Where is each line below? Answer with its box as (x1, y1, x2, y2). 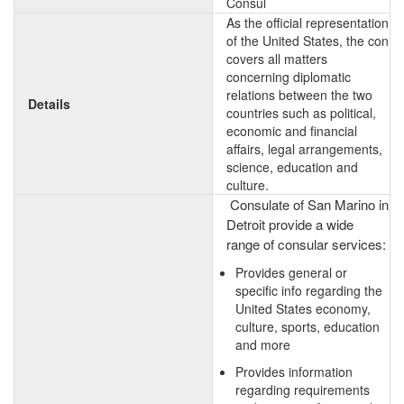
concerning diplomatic (226, 68, 351, 86)
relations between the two (226, 86, 372, 104)
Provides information (235, 363, 353, 381)
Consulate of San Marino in (226, 195, 389, 214)
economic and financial (226, 122, 357, 140)
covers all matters (226, 50, 327, 68)
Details (28, 95, 70, 113)
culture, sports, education (235, 317, 380, 335)
